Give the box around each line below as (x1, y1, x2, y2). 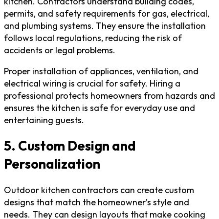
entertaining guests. (4, 114, 84, 126)
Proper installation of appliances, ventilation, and (4, 65, 198, 77)
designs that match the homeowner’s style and (4, 197, 189, 208)
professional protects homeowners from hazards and (4, 89, 215, 101)
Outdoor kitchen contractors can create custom (4, 184, 194, 196)
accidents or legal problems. (4, 44, 115, 56)
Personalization (4, 155, 100, 173)
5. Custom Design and (4, 137, 135, 154)
